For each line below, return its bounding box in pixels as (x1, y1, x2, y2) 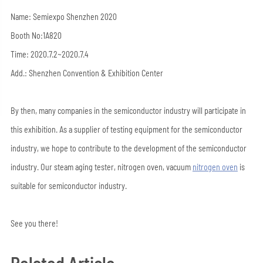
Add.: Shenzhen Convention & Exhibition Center (10, 68, 163, 78)
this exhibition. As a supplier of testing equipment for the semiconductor (10, 124, 242, 134)
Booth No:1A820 (10, 31, 62, 41)
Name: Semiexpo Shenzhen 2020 (10, 12, 117, 22)
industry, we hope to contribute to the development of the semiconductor (10, 143, 247, 153)
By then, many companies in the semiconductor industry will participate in (10, 106, 246, 116)
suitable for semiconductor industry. (10, 181, 127, 191)
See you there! (10, 218, 58, 228)
